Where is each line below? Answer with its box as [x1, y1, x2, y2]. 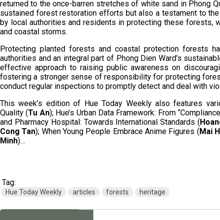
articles [73, 188, 95, 196]
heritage [139, 188, 165, 196]
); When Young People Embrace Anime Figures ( [35, 127, 199, 136]
